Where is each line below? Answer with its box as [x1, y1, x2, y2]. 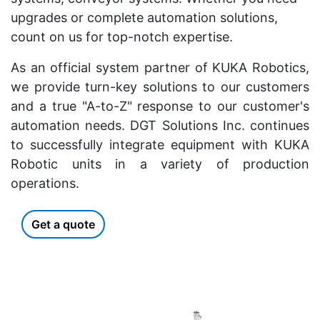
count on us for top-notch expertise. [11, 29, 233, 45]
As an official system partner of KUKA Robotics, [11, 60, 309, 76]
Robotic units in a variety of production [11, 156, 309, 172]
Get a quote [31, 217, 95, 232]
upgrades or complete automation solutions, [11, 10, 278, 26]
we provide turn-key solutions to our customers [11, 79, 309, 95]
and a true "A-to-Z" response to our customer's [11, 99, 309, 114]
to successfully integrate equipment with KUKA [11, 137, 309, 153]
